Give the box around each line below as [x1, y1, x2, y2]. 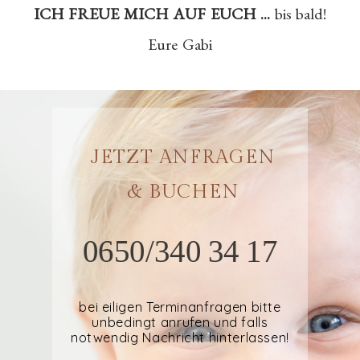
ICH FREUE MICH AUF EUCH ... [34, 2, 275, 24]
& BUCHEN [126, 180, 240, 203]
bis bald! [274, 2, 326, 24]
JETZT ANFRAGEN [90, 145, 276, 169]
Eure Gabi [148, 33, 212, 55]
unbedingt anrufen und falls [92, 314, 268, 331]
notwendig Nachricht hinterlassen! [70, 329, 290, 346]
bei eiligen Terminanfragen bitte [79, 299, 281, 316]
